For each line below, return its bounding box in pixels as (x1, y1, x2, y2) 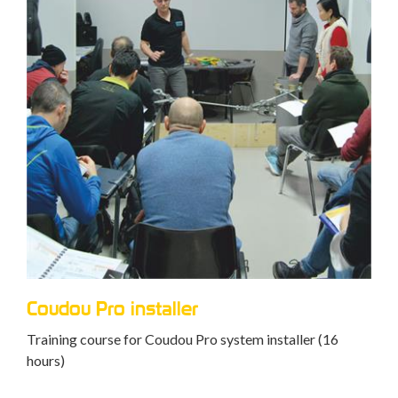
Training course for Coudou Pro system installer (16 (27, 330, 338, 347)
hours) (27, 352, 65, 369)
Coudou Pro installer (27, 297, 198, 320)
